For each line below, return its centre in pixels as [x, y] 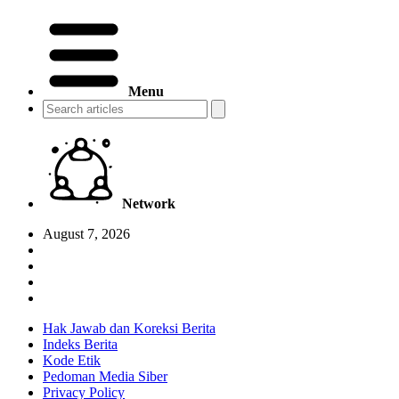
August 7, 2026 [86, 234]
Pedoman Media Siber [105, 377]
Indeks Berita [80, 345]
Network [149, 204]
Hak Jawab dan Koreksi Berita [129, 329]
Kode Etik [72, 361]
